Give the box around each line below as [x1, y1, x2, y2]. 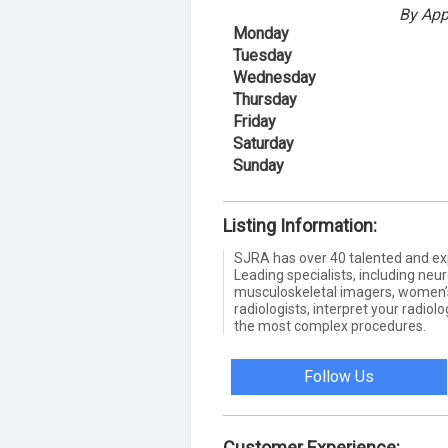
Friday [233, 111, 276, 131]
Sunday [233, 155, 284, 175]
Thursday [233, 89, 297, 109]
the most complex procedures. [234, 317, 426, 334]
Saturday [233, 133, 294, 153]
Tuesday [233, 45, 292, 65]
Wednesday [233, 67, 316, 87]
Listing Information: [223, 214, 377, 236]
